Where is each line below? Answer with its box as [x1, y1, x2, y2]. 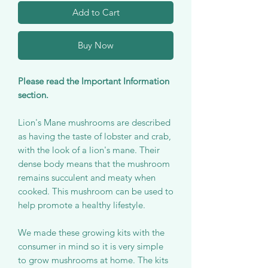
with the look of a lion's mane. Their [18, 144, 160, 156]
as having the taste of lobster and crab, [18, 130, 171, 142]
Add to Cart [72, 7, 120, 19]
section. [18, 89, 48, 101]
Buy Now [78, 39, 114, 51]
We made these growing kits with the [18, 227, 165, 239]
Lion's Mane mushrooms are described [18, 117, 170, 129]
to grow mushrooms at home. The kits [18, 254, 168, 266]
